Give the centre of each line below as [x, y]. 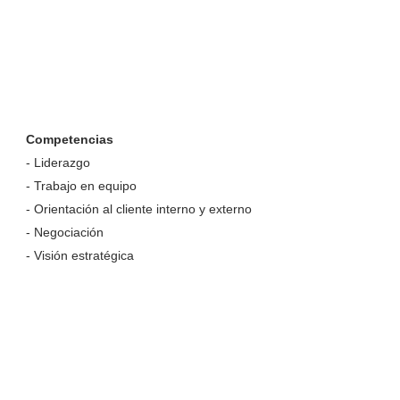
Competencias [69, 139]
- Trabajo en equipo [81, 186]
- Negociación [64, 232]
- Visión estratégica [79, 255]
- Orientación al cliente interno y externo [138, 209]
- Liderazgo [58, 162]
